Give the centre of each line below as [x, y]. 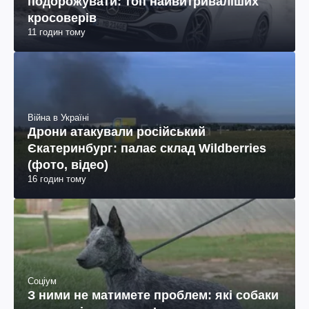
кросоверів [62, 18]
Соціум [42, 281]
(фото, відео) [68, 165]
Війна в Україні [58, 117]
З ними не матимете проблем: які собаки [153, 296]
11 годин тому [57, 32]
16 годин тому [57, 179]
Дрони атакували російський [117, 131]
